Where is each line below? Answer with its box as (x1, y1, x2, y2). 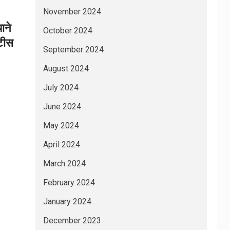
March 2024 (43, 159, 86, 169)
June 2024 (43, 102, 81, 112)
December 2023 (43, 216, 101, 226)
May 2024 (43, 121, 79, 131)
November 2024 (43, 7, 101, 17)
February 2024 (43, 178, 95, 188)
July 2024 (43, 83, 79, 93)
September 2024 (43, 45, 104, 55)
